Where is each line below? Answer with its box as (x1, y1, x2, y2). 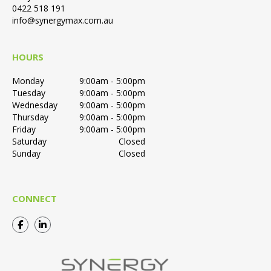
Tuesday (12, 87, 45, 99)
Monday (12, 74, 44, 87)
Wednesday (12, 99, 57, 111)
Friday (12, 123, 36, 135)
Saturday (12, 135, 47, 147)
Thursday (12, 111, 48, 123)
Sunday (12, 147, 41, 159)
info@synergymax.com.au (12, 14, 113, 26)
